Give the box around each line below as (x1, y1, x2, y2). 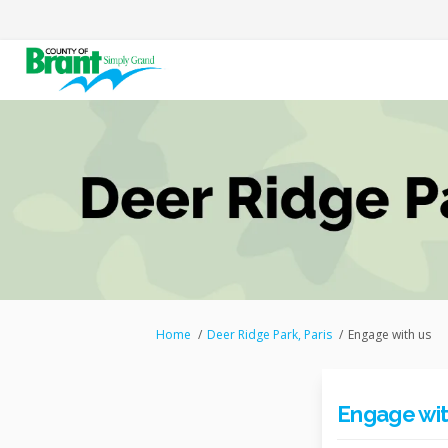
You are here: (114, 325, 191, 343)
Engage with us (347, 326, 431, 344)
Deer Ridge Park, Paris (206, 326, 332, 344)
